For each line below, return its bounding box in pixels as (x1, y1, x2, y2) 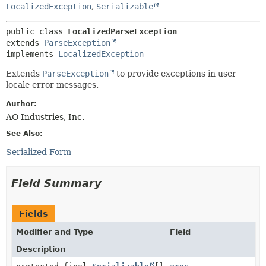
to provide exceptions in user (114, 68, 236, 78)
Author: (6, 99, 37, 108)
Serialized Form (6, 147, 71, 157)
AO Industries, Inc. (6, 112, 84, 122)
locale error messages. (6, 80, 99, 90)
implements (6, 49, 58, 59)
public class (6, 26, 68, 36)
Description (16, 244, 65, 254)
